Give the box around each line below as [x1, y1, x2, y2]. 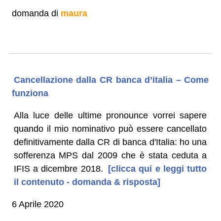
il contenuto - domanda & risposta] [13, 177, 160, 187]
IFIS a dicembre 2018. [13, 163, 103, 174]
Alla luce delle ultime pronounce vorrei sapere [13, 110, 207, 120]
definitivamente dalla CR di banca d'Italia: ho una [13, 137, 207, 147]
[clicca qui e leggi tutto [105, 163, 207, 174]
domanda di [11, 8, 61, 18]
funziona [11, 88, 48, 98]
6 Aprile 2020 [11, 199, 64, 209]
